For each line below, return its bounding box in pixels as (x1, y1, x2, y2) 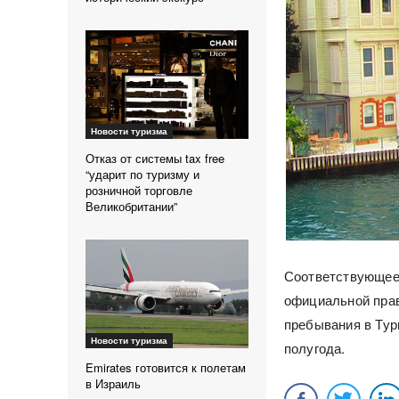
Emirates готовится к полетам (85, 359, 246, 377)
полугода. (283, 338, 346, 358)
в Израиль (85, 375, 141, 393)
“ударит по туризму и (85, 166, 199, 183)
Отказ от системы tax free (85, 150, 224, 167)
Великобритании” (85, 198, 177, 216)
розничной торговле (85, 182, 192, 199)
